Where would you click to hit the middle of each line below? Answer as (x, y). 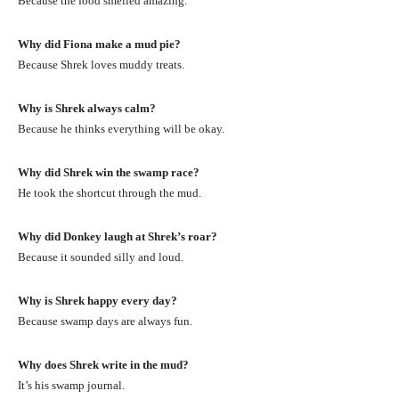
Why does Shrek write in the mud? (103, 364)
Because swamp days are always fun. (105, 321)
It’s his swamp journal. (71, 385)
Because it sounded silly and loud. (101, 256)
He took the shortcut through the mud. (110, 192)
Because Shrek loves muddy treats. (101, 64)
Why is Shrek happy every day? (98, 300)
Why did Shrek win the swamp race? (109, 172)
